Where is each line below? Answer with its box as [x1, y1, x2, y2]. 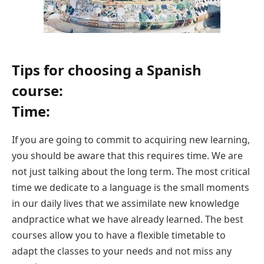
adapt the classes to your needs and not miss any [12, 244, 232, 258]
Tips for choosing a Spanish [12, 60, 202, 80]
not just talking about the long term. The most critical [12, 164, 250, 178]
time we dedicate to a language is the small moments [12, 180, 249, 194]
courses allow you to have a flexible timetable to [12, 228, 226, 242]
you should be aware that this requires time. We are [12, 148, 243, 162]
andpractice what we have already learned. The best [12, 212, 243, 226]
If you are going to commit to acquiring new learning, [12, 133, 250, 146]
